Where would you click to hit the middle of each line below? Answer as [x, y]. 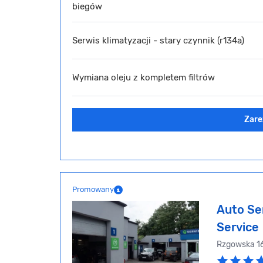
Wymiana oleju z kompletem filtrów [144, 77]
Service [238, 227]
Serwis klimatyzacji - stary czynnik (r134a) [158, 40]
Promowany [93, 190]
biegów [87, 7]
